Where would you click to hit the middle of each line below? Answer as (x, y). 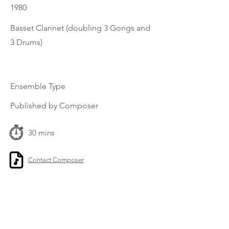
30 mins (41, 133)
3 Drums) (26, 42)
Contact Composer (56, 160)
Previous (24, 194)
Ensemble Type (38, 86)
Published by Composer (54, 106)
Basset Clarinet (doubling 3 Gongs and (80, 28)
